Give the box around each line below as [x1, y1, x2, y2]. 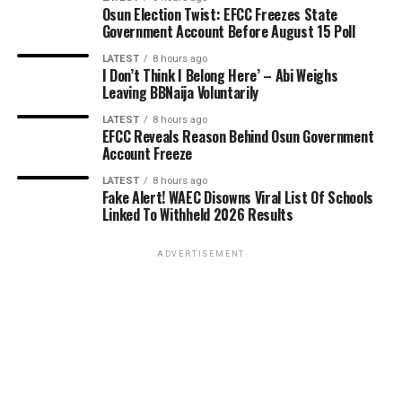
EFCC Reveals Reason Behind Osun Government [101, 125, 374, 147]
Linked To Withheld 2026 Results [101, 203, 293, 225]
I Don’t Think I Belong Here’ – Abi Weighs [101, 64, 338, 86]
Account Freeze [101, 142, 193, 164]
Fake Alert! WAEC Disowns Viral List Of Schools [101, 186, 373, 208]
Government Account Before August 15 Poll [101, 20, 355, 42]
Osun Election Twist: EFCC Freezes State [101, 3, 338, 25]
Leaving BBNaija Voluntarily [101, 81, 259, 103]
